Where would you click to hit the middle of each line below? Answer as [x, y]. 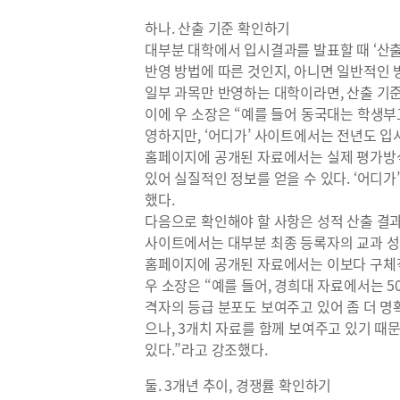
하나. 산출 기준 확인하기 [218, 28]
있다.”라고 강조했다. [208, 349]
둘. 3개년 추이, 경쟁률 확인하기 [238, 385]
